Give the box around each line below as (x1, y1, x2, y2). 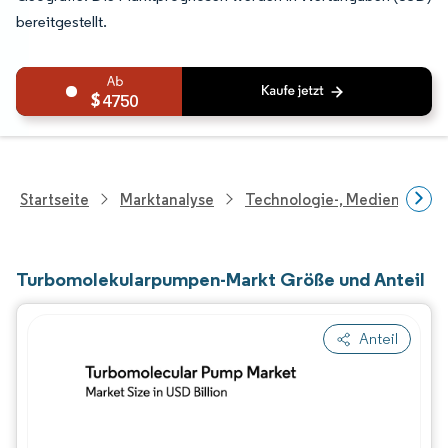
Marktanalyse (120, 189, 214, 209)
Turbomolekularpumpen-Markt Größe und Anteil (16, 267, 425, 291)
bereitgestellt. (16, 12, 107, 31)
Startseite (20, 189, 89, 209)
